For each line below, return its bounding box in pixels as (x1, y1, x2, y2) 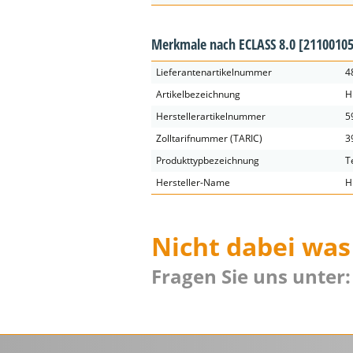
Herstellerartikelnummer (156, 110, 266, 123)
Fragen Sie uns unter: (151, 263, 351, 289)
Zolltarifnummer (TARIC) (156, 132, 262, 145)
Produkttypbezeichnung (156, 154, 259, 167)
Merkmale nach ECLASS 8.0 (151, 35, 299, 54)
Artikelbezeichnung (156, 87, 240, 101)
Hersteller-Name (156, 176, 230, 189)
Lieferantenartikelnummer (156, 65, 272, 79)
